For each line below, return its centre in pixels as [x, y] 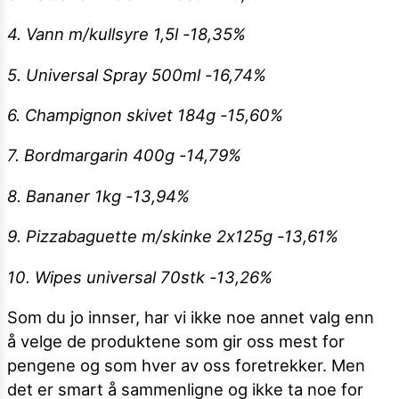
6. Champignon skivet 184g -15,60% [145, 115]
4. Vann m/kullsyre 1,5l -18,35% [126, 34]
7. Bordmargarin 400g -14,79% [124, 155]
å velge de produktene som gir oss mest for [176, 341]
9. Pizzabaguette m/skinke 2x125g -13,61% [173, 236]
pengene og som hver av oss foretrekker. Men [186, 365]
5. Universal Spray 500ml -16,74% [137, 74]
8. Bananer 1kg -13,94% [98, 195]
